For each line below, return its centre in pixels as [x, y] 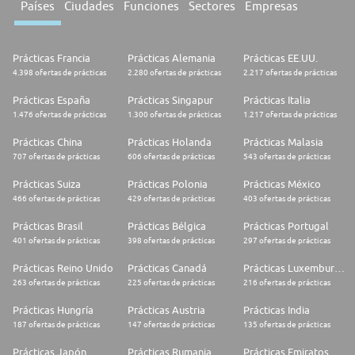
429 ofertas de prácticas [172, 198]
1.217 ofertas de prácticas [290, 115]
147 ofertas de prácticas [172, 324]
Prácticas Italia [277, 100]
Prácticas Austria [167, 310]
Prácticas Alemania [172, 58]
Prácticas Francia [52, 58]
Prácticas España [52, 100]
